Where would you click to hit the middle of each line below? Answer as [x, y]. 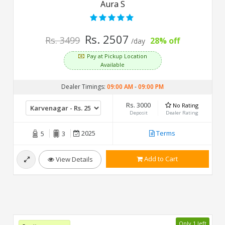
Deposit [138, 113]
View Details [73, 159]
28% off [165, 40]
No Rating [185, 105]
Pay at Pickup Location [117, 56]
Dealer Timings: [84, 86]
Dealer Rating [182, 113]
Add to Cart [160, 158]
